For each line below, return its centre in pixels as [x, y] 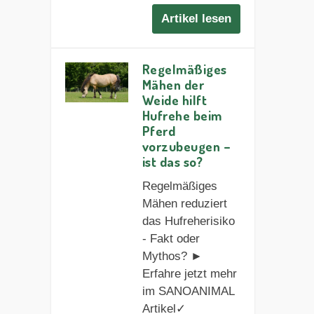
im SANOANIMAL [188, 292]
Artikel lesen [197, 19]
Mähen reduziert [184, 204]
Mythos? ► [172, 257]
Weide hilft [175, 100]
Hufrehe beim [182, 116]
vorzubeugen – [186, 146]
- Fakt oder [171, 239]
